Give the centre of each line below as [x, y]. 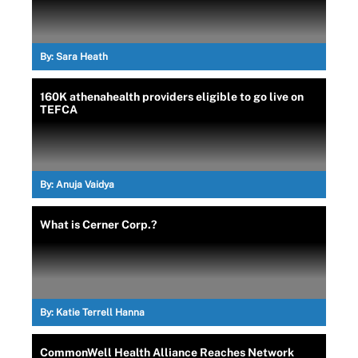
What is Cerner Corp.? [98, 224]
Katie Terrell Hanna [100, 312]
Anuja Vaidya [85, 184]
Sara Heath [82, 56]
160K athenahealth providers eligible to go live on [172, 96]
